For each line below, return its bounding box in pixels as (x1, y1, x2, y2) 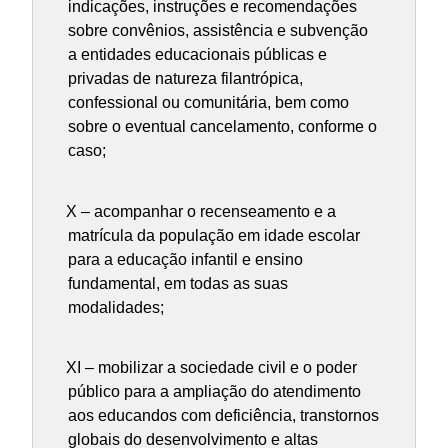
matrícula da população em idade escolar (68, 226, 361, 244)
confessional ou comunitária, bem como (68, 93, 350, 111)
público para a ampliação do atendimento (68, 383, 362, 401)
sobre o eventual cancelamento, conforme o (68, 117, 378, 135)
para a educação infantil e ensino (68, 250, 304, 268)
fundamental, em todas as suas (68, 274, 289, 292)
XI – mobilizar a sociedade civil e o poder (66, 359, 358, 377)
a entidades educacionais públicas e (68, 45, 328, 63)
